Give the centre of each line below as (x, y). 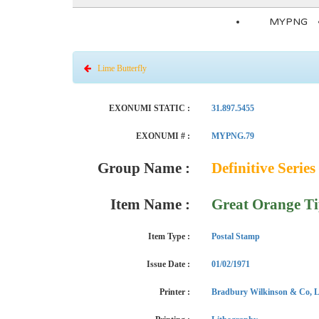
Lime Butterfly (119, 68)
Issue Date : (168, 264)
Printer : (175, 292)
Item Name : (150, 204)
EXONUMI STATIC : (150, 108)
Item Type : (169, 236)
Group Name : (144, 168)
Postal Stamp (236, 236)
